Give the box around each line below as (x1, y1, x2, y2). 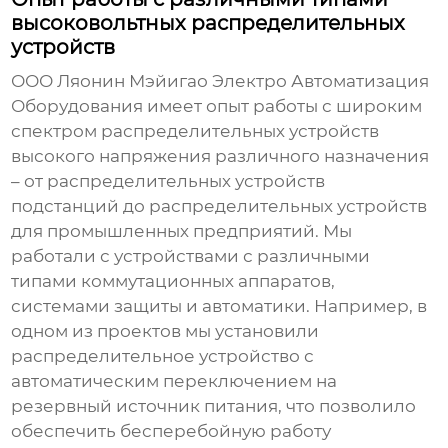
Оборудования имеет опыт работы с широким (11, 96, 423, 117)
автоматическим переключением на (11, 371, 338, 392)
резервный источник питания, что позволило (11, 396, 417, 417)
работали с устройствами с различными (11, 246, 371, 267)
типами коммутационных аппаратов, (11, 271, 336, 292)
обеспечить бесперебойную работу (11, 421, 332, 442)
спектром (11, 121, 102, 142)
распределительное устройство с (11, 346, 315, 367)
